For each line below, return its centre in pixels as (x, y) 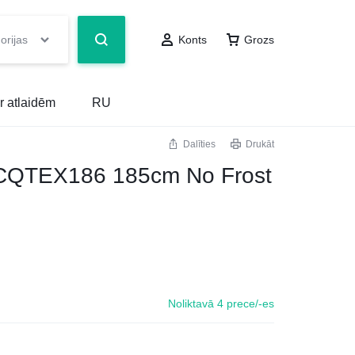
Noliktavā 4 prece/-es (221, 303)
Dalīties (199, 144)
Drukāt (260, 144)
